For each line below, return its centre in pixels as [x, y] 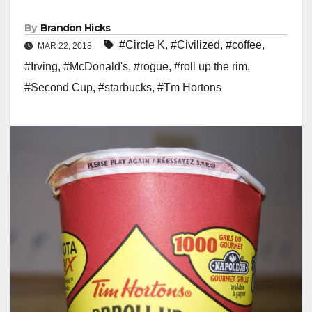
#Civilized [195, 45]
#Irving [41, 67]
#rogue [151, 67]
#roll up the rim [211, 67]
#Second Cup [58, 88]
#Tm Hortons [189, 88]
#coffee [244, 45]
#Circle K [142, 45]
